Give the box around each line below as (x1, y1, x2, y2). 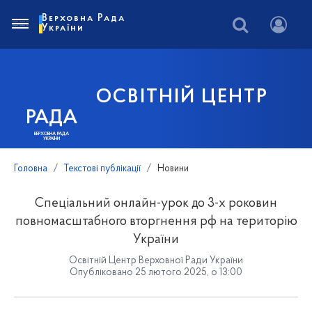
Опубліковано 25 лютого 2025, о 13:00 (70, 267, 242, 278)
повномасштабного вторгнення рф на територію (15, 215, 297, 228)
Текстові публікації (64, 164, 141, 174)
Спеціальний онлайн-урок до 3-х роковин (35, 197, 277, 210)
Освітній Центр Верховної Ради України (69, 256, 243, 266)
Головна (14, 164, 47, 174)
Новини (157, 164, 189, 174)
